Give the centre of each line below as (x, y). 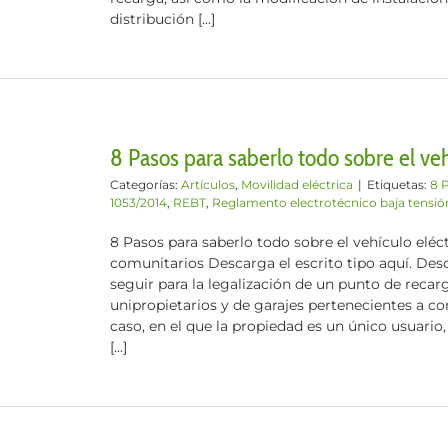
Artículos (208, 184)
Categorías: (145, 184)
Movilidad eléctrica (297, 184)
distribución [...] (162, 19)
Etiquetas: (398, 184)
